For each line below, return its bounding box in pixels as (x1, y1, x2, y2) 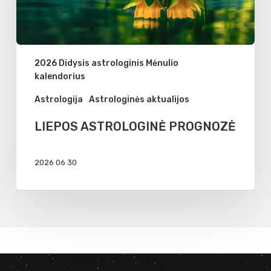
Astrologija (34, 94, 83, 105)
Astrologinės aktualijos (88, 94, 189, 105)
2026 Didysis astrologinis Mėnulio (34, 57, 178, 68)
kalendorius (34, 71, 85, 82)
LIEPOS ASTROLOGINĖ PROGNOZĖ (34, 119, 235, 134)
